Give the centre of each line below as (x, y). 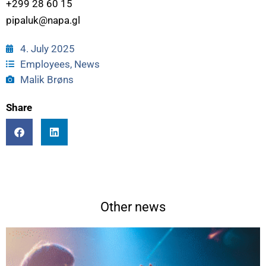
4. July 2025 (47, 49)
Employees (45, 64)
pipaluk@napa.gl (43, 20)
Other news (133, 207)
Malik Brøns (47, 80)
